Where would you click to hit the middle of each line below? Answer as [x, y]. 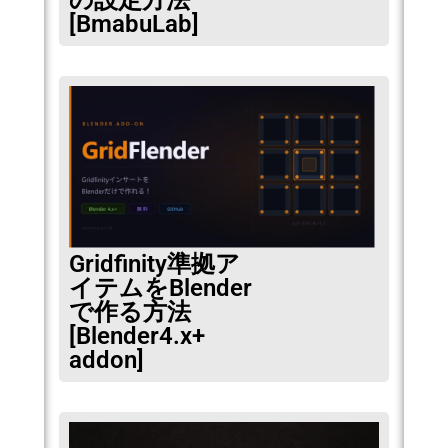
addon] [106, 360]
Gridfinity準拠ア [154, 264]
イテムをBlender [160, 288]
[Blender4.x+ [137, 336]
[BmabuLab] [134, 24]
